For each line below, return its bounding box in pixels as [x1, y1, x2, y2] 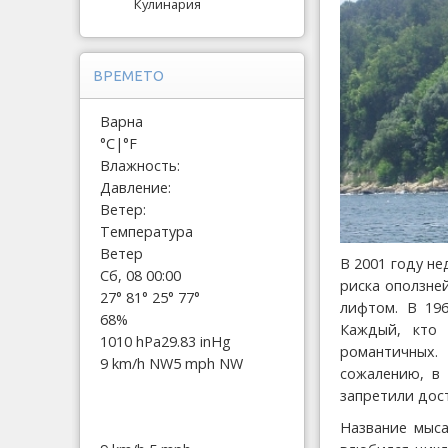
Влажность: [100, 155, 180, 175]
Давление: [100, 177, 171, 197]
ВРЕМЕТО [93, 67, 164, 84]
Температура [100, 221, 193, 241]
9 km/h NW [100, 353, 173, 373]
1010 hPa [100, 331, 161, 351]
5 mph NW [173, 353, 243, 373]
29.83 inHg [161, 331, 231, 351]
